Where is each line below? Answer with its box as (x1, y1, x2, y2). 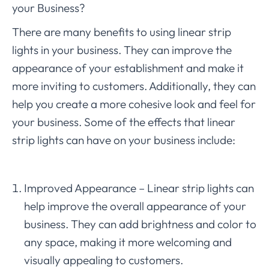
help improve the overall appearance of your (24, 198, 246, 213)
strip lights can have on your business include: (12, 132, 235, 147)
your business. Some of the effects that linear (12, 114, 235, 129)
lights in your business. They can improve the (12, 42, 232, 57)
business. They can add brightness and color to (24, 216, 256, 231)
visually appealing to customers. (24, 252, 183, 267)
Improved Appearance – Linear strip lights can (24, 180, 254, 195)
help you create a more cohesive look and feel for (12, 96, 256, 111)
